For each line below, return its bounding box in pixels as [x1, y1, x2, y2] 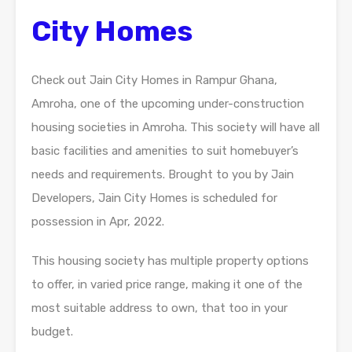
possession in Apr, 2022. [31, 214, 164, 229]
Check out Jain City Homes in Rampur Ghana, [31, 73, 277, 88]
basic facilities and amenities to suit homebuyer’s [31, 144, 299, 159]
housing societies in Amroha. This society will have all [31, 120, 320, 135]
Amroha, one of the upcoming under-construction [31, 97, 304, 112]
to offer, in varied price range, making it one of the [31, 277, 302, 292]
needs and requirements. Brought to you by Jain [31, 167, 294, 182]
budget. [31, 324, 73, 339]
